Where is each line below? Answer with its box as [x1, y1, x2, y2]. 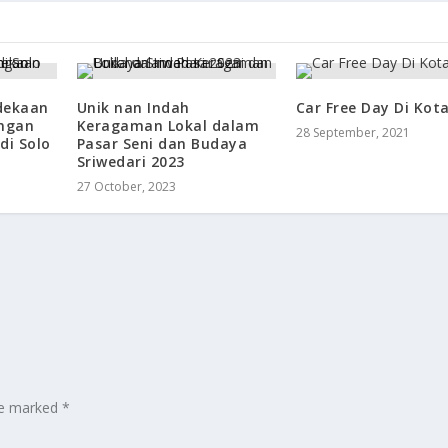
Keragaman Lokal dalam [76, 116, 260, 136]
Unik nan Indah [76, 98, 190, 118]
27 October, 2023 [76, 178, 176, 196]
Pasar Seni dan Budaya [76, 134, 248, 154]
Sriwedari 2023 [76, 152, 185, 172]
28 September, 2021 [295, 124, 410, 142]
